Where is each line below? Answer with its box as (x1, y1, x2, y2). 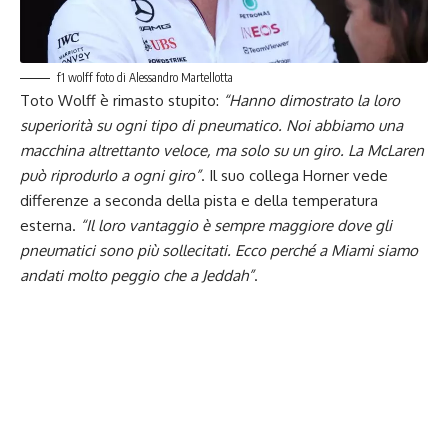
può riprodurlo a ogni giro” (20, 165, 201, 185)
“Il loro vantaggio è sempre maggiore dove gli (80, 215, 392, 235)
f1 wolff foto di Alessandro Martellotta (57, 69, 233, 85)
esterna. (20, 215, 80, 235)
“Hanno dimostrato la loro (223, 90, 400, 110)
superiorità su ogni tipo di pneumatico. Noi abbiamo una (20, 115, 403, 135)
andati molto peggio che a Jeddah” (20, 265, 254, 285)
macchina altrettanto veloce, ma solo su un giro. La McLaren (20, 140, 424, 160)
